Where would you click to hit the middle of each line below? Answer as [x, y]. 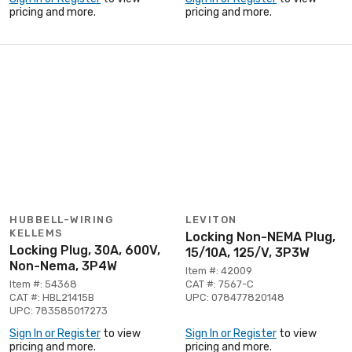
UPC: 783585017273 [59, 310]
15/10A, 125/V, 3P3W [247, 252]
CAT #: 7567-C [220, 284]
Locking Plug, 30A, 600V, [85, 250]
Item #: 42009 [219, 270]
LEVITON [211, 219]
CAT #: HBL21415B [52, 297]
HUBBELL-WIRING [61, 219]
